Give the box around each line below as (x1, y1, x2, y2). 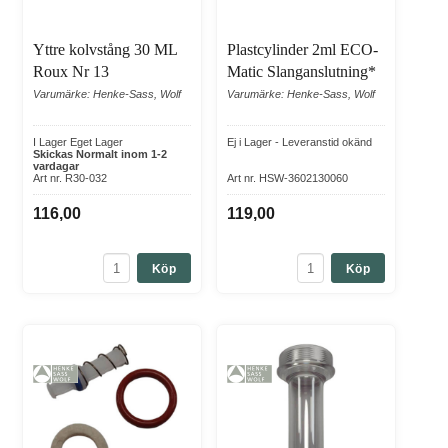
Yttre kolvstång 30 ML (33, 41, 177, 59)
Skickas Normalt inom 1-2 (33, 148, 167, 161)
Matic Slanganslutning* (227, 63, 376, 81)
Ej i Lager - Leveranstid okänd (227, 136, 372, 149)
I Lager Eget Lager (33, 136, 123, 149)
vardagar (33, 160, 79, 173)
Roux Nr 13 (33, 63, 109, 81)
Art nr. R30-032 (33, 172, 107, 185)
